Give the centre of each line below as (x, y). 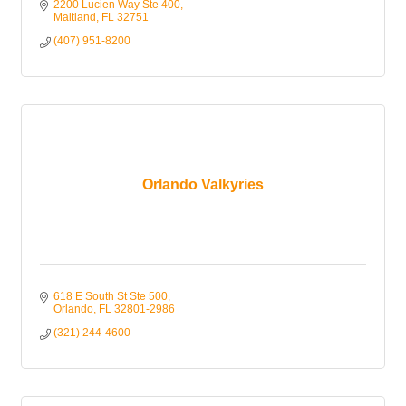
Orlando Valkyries (203, 185)
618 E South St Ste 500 (111, 297)
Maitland (75, 18)
